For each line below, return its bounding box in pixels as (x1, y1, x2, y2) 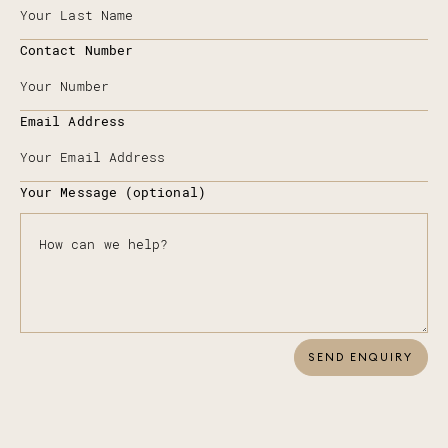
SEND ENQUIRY (309, 350, 413, 365)
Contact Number (20, 43, 134, 59)
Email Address (20, 114, 125, 130)
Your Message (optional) (20, 185, 206, 201)
